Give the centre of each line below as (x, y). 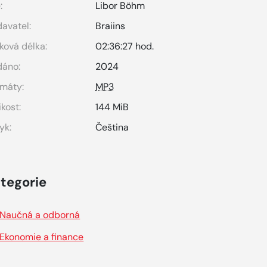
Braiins (111, 26)
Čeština (112, 127)
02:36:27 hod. (125, 46)
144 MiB (112, 107)
